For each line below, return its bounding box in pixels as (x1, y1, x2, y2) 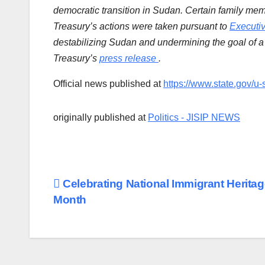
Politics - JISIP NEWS (148, 112, 240, 123)
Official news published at (53, 79, 163, 89)
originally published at (53, 112, 148, 123)
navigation (53, 201, 148, 224)
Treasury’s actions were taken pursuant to (53, 21, 230, 32)
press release (99, 53, 156, 64)
